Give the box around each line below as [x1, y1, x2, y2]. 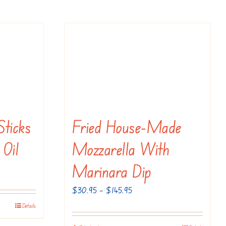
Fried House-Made [72, 115, 182, 137]
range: [132, 198, 150, 210]
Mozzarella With [72, 137, 170, 159]
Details [22, 201, 36, 209]
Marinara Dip [72, 159, 151, 182]
